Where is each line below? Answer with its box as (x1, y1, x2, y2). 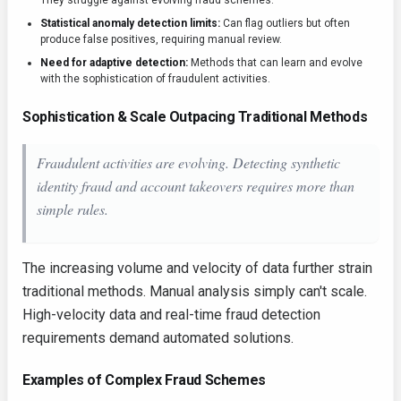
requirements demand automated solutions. (22, 329, 294, 346)
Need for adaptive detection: (40, 56, 188, 69)
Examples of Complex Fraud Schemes (22, 371, 266, 388)
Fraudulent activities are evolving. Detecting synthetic (37, 153, 340, 172)
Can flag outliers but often (220, 17, 350, 30)
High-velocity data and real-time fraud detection (22, 306, 320, 323)
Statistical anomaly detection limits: (40, 17, 220, 30)
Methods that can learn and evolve (188, 56, 363, 69)
